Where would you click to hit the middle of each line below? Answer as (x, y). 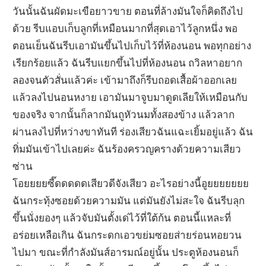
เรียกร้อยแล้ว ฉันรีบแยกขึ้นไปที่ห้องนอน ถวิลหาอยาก (128, 62)
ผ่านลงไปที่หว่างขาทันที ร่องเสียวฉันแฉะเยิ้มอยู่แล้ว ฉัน (133, 131)
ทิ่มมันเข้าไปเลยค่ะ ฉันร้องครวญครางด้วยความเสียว (127, 148)
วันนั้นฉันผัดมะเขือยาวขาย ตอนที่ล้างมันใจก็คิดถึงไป (128, 11)
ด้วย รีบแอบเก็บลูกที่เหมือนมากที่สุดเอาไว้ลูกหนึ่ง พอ (125, 28)
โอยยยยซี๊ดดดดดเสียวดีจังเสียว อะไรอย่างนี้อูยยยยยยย (131, 183)
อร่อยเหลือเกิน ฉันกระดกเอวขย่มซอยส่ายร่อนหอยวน (127, 235)
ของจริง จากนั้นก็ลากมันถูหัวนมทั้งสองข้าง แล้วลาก (124, 114)
